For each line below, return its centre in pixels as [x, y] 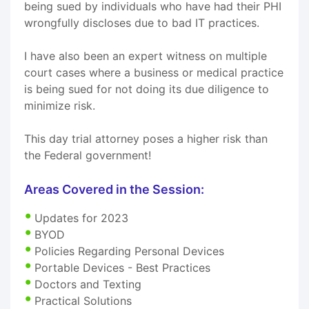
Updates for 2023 [81, 218]
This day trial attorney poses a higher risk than [146, 138]
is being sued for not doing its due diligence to [147, 89]
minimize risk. [60, 105]
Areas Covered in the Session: [114, 189]
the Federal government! [88, 155]
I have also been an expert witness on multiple [146, 56]
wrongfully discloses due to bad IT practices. [142, 22]
